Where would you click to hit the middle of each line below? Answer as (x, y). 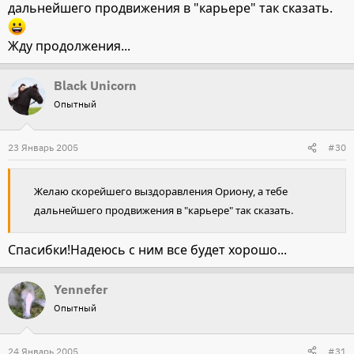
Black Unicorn (95, 85)
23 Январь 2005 (43, 147)
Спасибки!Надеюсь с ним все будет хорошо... (147, 249)
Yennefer (81, 289)
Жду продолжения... (69, 46)
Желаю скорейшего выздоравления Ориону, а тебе (161, 191)
